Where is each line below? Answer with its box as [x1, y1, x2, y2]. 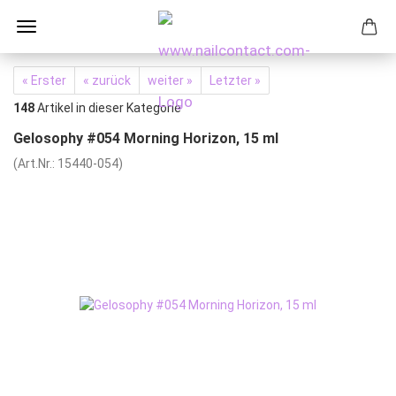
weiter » [148, 73, 193, 88]
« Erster [22, 73, 66, 88]
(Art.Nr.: [13, 156, 57, 171]
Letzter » [209, 73, 261, 88]
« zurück [83, 73, 131, 88]
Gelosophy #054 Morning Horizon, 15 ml [13, 130, 278, 147]
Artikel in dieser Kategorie [34, 101, 181, 115]
